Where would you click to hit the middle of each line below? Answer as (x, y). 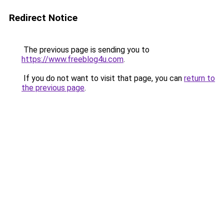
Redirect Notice (43, 18)
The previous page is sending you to (85, 50)
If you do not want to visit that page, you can (103, 78)
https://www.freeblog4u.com (72, 59)
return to (199, 78)
